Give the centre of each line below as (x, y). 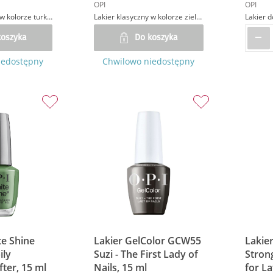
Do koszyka (156, 37)
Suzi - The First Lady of (146, 254)
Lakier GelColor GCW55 (147, 241)
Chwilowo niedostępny (149, 61)
